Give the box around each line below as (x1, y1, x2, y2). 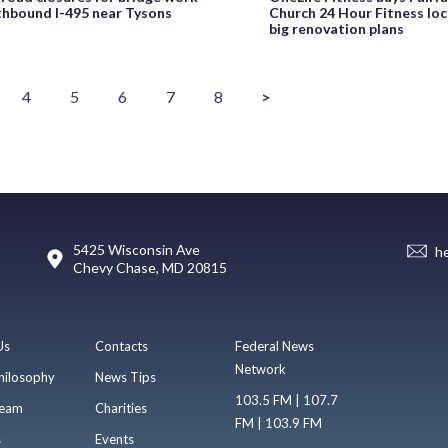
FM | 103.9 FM (235, 414, 323, 431)
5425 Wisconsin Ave (72, 240, 200, 258)
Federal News (235, 337, 315, 354)
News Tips (94, 368, 156, 385)
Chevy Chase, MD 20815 (72, 258, 227, 276)
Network (235, 360, 287, 377)
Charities (94, 399, 147, 416)
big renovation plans (268, 19, 404, 37)
